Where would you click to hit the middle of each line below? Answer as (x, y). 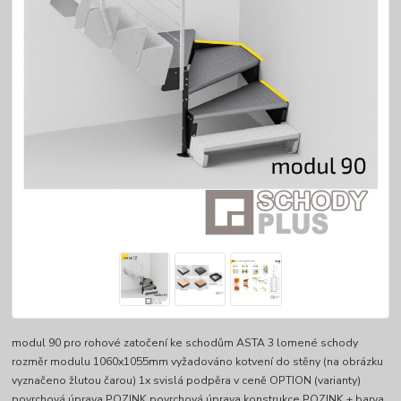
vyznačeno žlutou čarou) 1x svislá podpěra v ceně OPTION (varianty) (187, 381)
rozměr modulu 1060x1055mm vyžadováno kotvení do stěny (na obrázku (198, 362)
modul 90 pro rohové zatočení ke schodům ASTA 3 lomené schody (185, 343)
